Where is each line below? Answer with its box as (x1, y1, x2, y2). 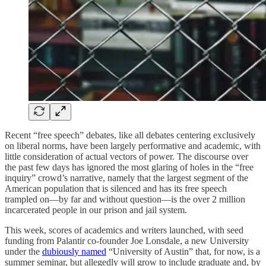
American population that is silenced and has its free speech (5, 183, 227, 194)
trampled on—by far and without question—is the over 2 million (5, 194, 245, 204)
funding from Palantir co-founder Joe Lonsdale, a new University (5, 235, 249, 246)
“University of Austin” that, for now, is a (106, 246, 260, 256)
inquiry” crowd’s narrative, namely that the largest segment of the (5, 172, 248, 183)
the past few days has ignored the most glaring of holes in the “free (5, 161, 254, 172)
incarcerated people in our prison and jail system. (5, 204, 189, 215)
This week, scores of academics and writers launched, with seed (5, 224, 243, 235)
